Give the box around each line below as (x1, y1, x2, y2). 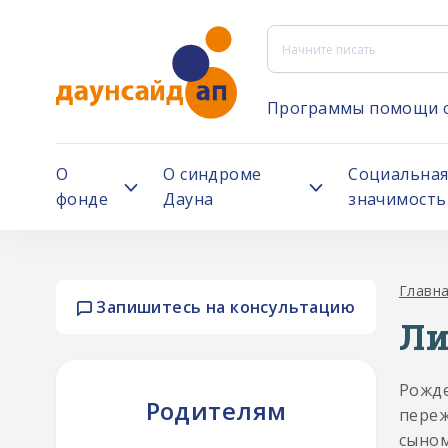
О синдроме (163, 163, 262, 185)
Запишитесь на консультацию (91, 296, 356, 318)
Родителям (145, 394, 287, 427)
